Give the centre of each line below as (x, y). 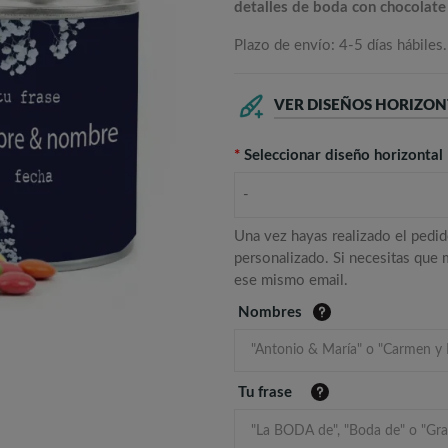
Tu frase (265, 393)
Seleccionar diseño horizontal (343, 156)
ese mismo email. (291, 281)
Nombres (270, 313)
